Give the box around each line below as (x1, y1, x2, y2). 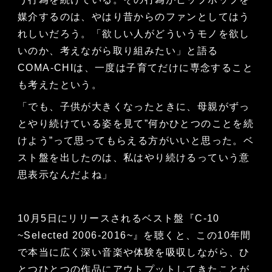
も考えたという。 (17, 80, 103, 90)
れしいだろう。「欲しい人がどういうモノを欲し (17, 29, 250, 39)
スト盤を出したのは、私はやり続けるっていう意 (17, 152, 250, 163)
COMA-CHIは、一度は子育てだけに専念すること (17, 63, 253, 73)
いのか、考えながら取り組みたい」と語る (17, 46, 219, 56)
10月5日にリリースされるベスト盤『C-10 (17, 213, 220, 224)
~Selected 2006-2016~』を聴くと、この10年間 (17, 230, 251, 241)
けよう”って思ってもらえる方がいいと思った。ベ (17, 135, 254, 146)
